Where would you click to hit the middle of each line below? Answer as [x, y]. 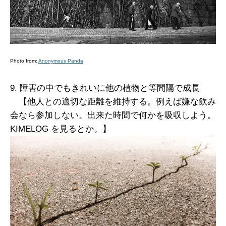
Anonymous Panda [61, 61]
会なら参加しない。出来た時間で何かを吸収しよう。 [113, 116]
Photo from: [24, 61]
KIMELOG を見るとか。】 [61, 129]
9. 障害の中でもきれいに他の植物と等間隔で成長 [105, 88]
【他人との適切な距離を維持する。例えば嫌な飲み [113, 102]
